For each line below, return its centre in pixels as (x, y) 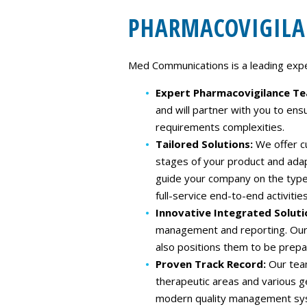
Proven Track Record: (212, 264)
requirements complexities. (220, 127)
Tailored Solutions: (206, 144)
